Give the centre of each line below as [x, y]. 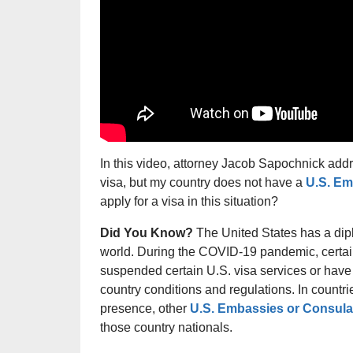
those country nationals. [166, 328]
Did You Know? [147, 233]
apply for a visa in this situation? [189, 202]
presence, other [145, 309]
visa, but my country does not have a [203, 183]
